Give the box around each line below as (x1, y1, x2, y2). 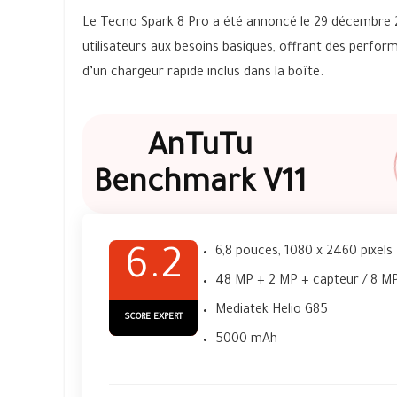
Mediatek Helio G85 (215, 304, 328, 318)
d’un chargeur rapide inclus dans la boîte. (82, 66, 323, 81)
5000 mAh (215, 333, 277, 347)
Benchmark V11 (93, 169, 307, 203)
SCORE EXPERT (124, 313, 183, 323)
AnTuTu (147, 133, 253, 167)
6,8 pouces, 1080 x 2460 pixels (215, 245, 393, 260)
